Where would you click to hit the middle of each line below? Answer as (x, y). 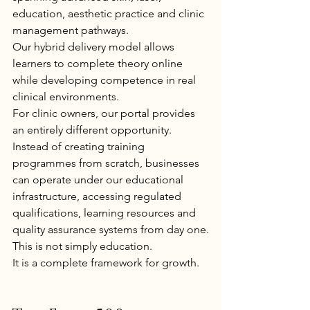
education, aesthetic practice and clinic (110, 14)
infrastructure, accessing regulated (98, 197)
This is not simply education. (82, 246)
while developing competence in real (106, 80)
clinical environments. (66, 97)
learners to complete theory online (99, 64)
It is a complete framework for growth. (106, 263)
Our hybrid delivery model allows (95, 47)
